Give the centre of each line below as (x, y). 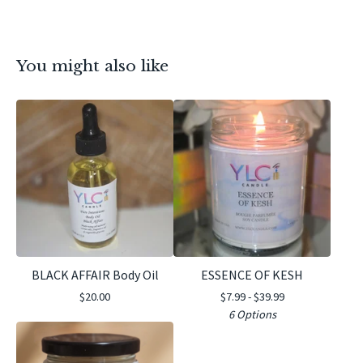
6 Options (252, 314)
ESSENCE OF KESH (252, 274)
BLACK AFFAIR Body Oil (95, 274)
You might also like (92, 65)
